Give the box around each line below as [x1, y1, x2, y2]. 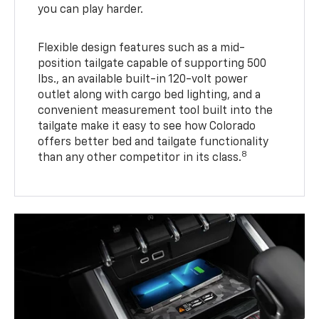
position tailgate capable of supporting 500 [38, 58, 267, 70]
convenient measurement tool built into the [38, 105, 273, 117]
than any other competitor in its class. [38, 152, 242, 164]
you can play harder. [38, 4, 144, 16]
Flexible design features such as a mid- [38, 42, 246, 54]
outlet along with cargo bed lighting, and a [38, 89, 261, 101]
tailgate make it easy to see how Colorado [38, 120, 256, 132]
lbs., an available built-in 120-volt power [38, 73, 249, 85]
